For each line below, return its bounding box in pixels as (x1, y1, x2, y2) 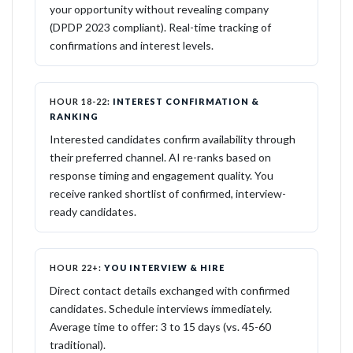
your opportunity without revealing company (50, 2, 269, 16)
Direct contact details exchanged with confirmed (50, 284, 290, 297)
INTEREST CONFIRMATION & (110, 96, 259, 106)
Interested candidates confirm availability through (50, 132, 295, 146)
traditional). (50, 338, 106, 351)
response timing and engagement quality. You (50, 169, 273, 182)
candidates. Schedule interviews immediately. (50, 302, 272, 315)
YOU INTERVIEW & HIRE (102, 262, 225, 273)
